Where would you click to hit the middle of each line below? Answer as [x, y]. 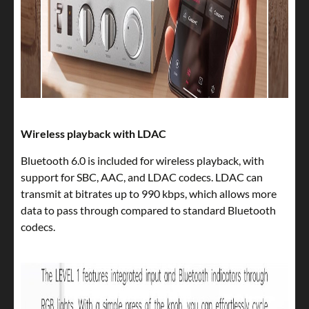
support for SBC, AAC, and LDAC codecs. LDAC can [142, 177]
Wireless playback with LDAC [93, 134]
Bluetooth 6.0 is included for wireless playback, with [142, 161]
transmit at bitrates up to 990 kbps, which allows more [149, 194]
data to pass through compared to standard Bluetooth [148, 210]
